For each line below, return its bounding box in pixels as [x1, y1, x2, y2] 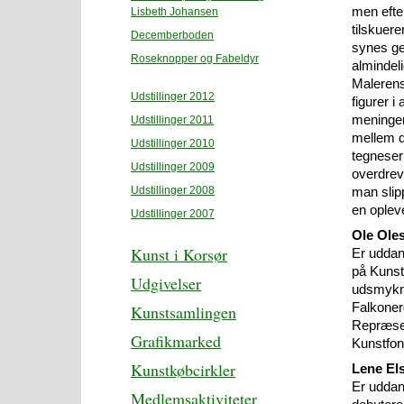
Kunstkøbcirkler [131, 359, 235, 381]
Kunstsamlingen [131, 301, 236, 323]
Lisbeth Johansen [131, 5, 218, 18]
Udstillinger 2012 [131, 90, 215, 103]
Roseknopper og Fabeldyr [131, 52, 259, 65]
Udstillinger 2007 [131, 207, 215, 220]
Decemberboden [131, 29, 214, 41]
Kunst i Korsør [131, 243, 227, 265]
